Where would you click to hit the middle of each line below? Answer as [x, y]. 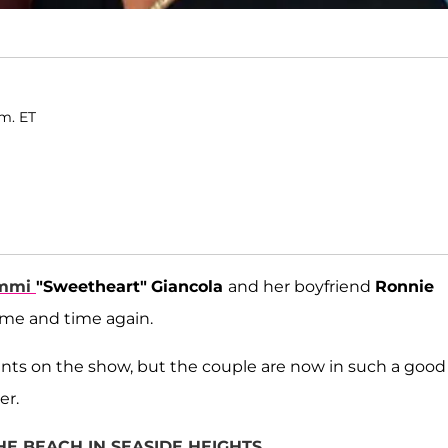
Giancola [189, 287]
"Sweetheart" [91, 287]
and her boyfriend [301, 287]
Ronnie [404, 287]
